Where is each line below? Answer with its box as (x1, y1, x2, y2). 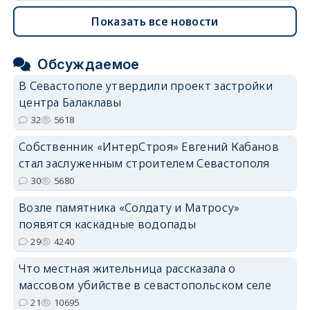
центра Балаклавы (18, 95, 122, 111)
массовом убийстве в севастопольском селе (18, 277, 271, 293)
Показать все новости (91, 14, 219, 30)
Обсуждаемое (37, 56, 140, 73)
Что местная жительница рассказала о (18, 261, 236, 277)
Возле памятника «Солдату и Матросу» (18, 200, 240, 216)
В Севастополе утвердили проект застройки (18, 78, 273, 94)
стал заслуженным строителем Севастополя (18, 156, 270, 172)
